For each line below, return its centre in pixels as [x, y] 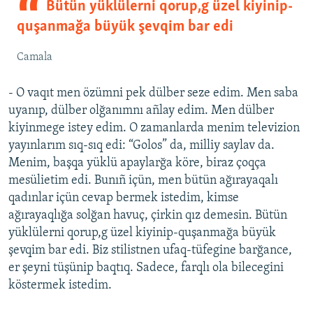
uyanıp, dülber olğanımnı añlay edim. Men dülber [141, 111]
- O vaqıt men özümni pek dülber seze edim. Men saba [153, 94]
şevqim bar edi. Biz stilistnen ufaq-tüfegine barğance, [150, 251]
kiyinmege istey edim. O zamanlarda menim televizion [154, 129]
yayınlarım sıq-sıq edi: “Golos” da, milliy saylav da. [141, 146]
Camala [35, 58]
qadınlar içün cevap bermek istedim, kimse [124, 198]
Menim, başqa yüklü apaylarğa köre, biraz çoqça [137, 163]
